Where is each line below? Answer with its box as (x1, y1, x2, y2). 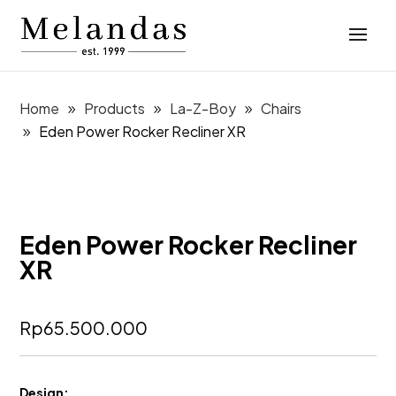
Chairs (261, 99, 302, 118)
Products (84, 99, 146, 118)
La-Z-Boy (170, 99, 237, 118)
